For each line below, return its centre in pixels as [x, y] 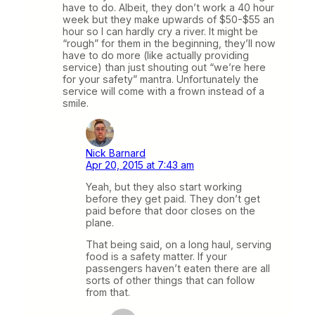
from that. [108, 292]
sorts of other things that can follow [171, 281]
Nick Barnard [116, 153]
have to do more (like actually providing [156, 55]
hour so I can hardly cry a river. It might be [160, 31]
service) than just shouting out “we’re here [164, 67]
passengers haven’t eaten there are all [178, 269]
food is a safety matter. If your [156, 257]
